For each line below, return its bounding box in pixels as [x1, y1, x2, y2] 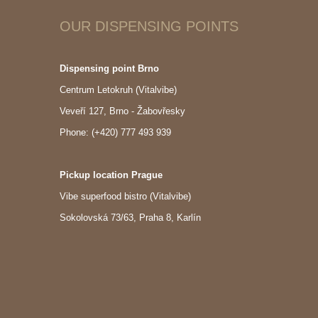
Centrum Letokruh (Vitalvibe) [59, 84, 177, 95]
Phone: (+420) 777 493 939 [59, 127, 171, 138]
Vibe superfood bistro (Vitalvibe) [59, 191, 191, 202]
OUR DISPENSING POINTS [59, 18, 238, 34]
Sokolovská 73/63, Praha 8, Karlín [59, 212, 201, 223]
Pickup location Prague [59, 170, 163, 180]
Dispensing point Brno [59, 63, 159, 74]
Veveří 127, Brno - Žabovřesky [59, 106, 185, 116]
